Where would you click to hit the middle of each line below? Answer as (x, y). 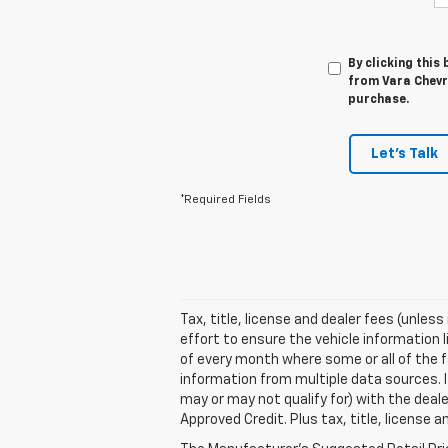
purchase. (378, 99)
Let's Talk (404, 153)
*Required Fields (225, 199)
